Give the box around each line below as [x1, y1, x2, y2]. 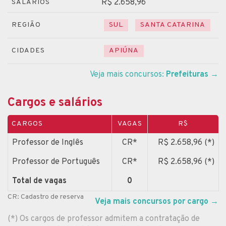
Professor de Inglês [12, 137, 83, 148]
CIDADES [12, 46, 45, 55]
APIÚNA [109, 46, 139, 55]
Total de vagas [12, 176, 67, 186]
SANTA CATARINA [140, 20, 205, 29]
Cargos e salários [8, 95, 102, 110]
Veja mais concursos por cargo [95, 196, 208, 207]
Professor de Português [12, 156, 100, 167]
